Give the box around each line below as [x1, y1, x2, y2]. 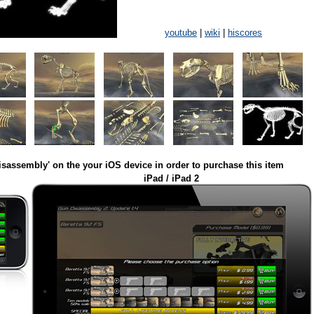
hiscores [228, 27, 262, 38]
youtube [165, 27, 197, 38]
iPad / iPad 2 [144, 173, 199, 184]
